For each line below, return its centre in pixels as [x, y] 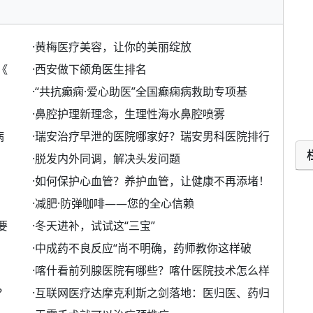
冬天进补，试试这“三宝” [95, 226]
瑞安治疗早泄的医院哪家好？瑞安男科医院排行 [152, 137]
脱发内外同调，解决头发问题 [108, 159]
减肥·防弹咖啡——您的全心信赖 [115, 204]
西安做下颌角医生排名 [91, 70]
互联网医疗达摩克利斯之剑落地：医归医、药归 [152, 293]
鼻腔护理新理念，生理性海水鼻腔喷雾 [130, 114]
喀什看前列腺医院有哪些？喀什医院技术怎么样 [152, 271]
